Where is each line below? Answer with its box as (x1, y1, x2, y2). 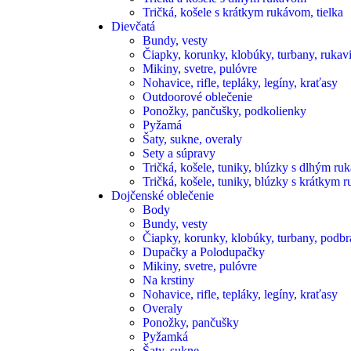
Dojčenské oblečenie (111, 189, 214, 202)
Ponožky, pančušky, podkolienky (143, 104, 306, 118)
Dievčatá (111, 20, 155, 33)
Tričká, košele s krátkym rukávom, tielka (143, 5, 343, 19)
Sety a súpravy (143, 147, 215, 160)
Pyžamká (143, 330, 188, 343)
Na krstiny (143, 273, 194, 287)
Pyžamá (143, 118, 182, 132)
